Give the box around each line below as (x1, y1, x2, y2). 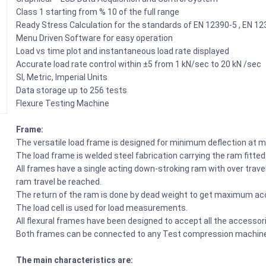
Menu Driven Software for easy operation (16, 33, 173, 43)
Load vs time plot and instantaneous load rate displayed (16, 46, 230, 56)
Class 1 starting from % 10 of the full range (16, 7, 180, 17)
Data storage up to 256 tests (16, 85, 128, 95)
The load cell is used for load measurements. (16, 202, 190, 213)
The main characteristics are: (16, 255, 134, 265)
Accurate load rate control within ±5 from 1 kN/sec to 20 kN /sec (16, 59, 262, 69)
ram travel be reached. (16, 176, 104, 186)
